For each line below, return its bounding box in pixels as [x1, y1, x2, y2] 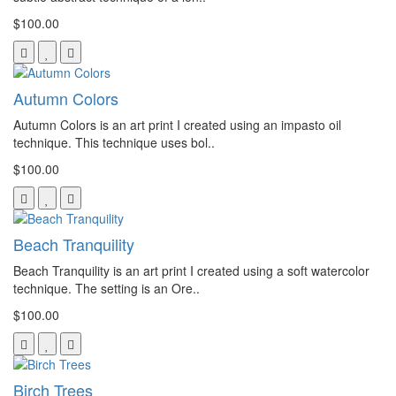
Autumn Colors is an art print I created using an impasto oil [13, 115, 341, 133]
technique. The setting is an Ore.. [13, 278, 200, 297]
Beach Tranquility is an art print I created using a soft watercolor [13, 261, 369, 279]
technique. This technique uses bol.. [13, 133, 215, 151]
